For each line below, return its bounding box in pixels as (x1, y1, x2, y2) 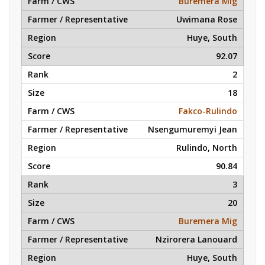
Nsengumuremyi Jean (148, 124, 237, 135)
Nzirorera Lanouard (156, 234, 237, 245)
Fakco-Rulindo (179, 105, 237, 117)
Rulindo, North (176, 142, 237, 153)
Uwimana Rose (176, 14, 237, 25)
